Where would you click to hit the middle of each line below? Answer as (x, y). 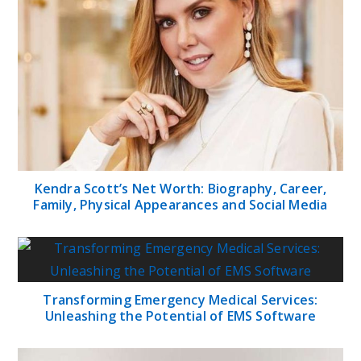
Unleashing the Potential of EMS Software (180, 316)
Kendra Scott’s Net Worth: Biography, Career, (180, 189)
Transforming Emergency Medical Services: (180, 300)
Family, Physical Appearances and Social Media (180, 205)
